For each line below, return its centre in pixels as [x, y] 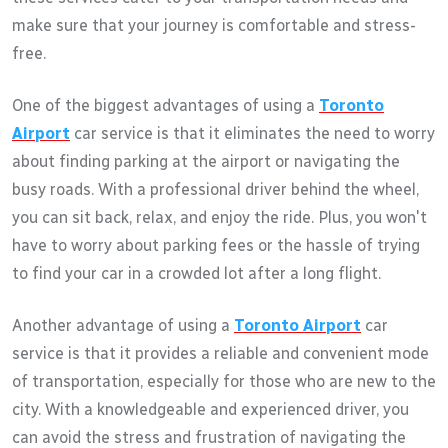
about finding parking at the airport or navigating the [206, 161]
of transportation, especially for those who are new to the [224, 381]
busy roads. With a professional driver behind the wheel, [215, 189]
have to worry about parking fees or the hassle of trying [216, 245]
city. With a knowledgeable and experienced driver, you [210, 409]
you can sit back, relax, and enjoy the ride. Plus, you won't [219, 217]
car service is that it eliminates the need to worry [252, 133]
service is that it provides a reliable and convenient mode [220, 353]
